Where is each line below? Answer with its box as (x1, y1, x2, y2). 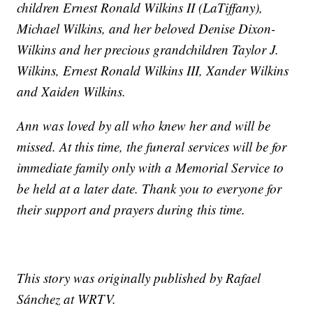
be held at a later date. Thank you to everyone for (17, 180, 282, 198)
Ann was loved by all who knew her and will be (17, 117, 271, 135)
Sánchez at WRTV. (17, 290, 117, 308)
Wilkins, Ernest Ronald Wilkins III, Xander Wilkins (17, 61, 289, 80)
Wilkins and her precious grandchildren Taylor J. (17, 41, 279, 59)
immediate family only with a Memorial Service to (17, 159, 284, 177)
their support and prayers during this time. (17, 201, 246, 219)
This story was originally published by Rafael (17, 269, 261, 287)
